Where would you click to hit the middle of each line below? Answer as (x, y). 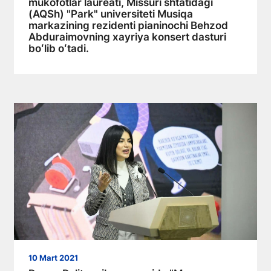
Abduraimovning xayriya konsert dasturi (127, 37)
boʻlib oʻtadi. (59, 49)
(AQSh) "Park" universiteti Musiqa (111, 14)
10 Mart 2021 (53, 258)
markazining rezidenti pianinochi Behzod (128, 26)
